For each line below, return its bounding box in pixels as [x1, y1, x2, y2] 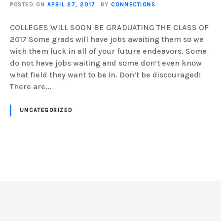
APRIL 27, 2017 [47, 1, 96, 8]
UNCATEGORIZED [19, 107, 73, 114]
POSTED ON [10, 1, 45, 8]
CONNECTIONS [111, 1, 156, 8]
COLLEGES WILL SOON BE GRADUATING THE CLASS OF [10, 23, 209, 33]
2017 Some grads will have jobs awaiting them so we [10, 35, 204, 44]
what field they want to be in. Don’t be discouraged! [10, 70, 203, 80]
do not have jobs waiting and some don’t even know [10, 58, 202, 68]
